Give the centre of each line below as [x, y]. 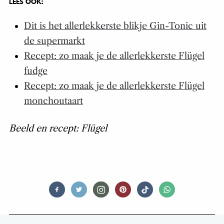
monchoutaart [53, 101]
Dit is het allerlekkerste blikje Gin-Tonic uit [115, 26]
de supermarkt [54, 41]
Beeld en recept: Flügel [58, 129]
